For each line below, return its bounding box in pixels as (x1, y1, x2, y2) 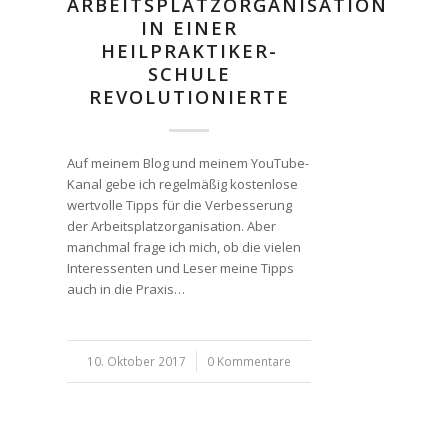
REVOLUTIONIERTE (88, 85, 290, 109)
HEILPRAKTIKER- (100, 39, 278, 63)
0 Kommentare (207, 353, 292, 369)
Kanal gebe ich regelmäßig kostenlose (67, 175, 298, 193)
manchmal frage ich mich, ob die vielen (67, 238, 301, 256)
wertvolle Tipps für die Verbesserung (67, 196, 292, 214)
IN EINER (140, 16, 238, 40)
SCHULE (147, 62, 231, 86)
